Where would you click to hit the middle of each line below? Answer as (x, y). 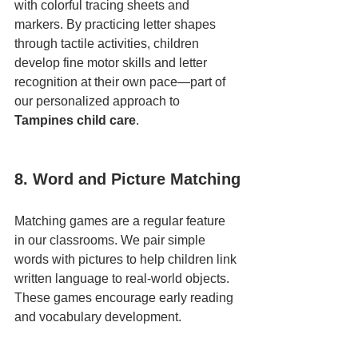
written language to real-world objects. (123, 278)
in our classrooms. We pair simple (111, 240)
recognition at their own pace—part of (121, 82)
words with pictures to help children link (127, 259)
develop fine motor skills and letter (112, 63)
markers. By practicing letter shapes (117, 24)
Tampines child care (75, 120)
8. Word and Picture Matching (127, 179)
